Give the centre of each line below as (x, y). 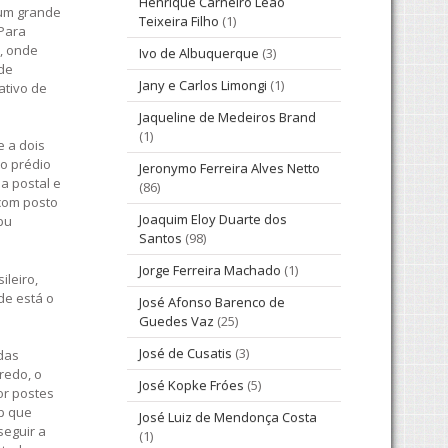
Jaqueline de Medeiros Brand (227, 117)
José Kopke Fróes (191, 385)
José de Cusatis (185, 353)
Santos (160, 238)
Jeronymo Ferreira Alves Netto (229, 168)
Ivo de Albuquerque (199, 53)
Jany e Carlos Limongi (203, 85)
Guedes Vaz (176, 321)
